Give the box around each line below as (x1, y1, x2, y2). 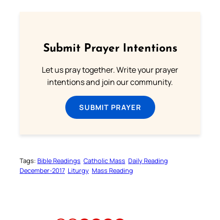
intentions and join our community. (47, 76, 173, 87)
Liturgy (68, 166, 89, 175)
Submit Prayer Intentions (43, 43, 177, 55)
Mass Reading (92, 166, 133, 175)
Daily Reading (128, 156, 168, 165)
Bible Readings (37, 156, 81, 165)
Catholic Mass (83, 156, 125, 165)
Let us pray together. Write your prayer (42, 64, 178, 75)
